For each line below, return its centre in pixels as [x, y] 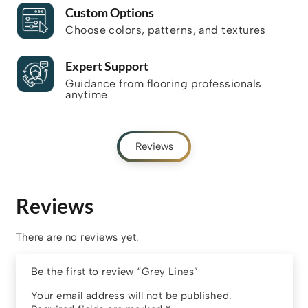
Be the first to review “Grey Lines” [117, 272]
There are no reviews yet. [77, 238]
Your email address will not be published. [132, 296]
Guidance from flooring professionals [164, 83]
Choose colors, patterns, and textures [166, 30]
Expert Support [107, 66]
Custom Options [110, 13]
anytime [87, 94]
